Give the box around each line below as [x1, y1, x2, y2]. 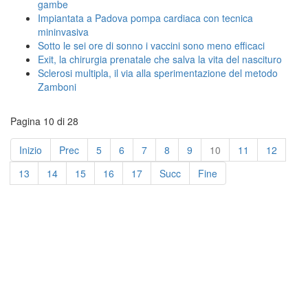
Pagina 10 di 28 [10, 113, 78, 128]
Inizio [19, 142, 42, 157]
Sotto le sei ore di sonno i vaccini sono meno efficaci [38, 38, 265, 52]
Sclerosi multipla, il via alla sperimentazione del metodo [38, 65, 278, 80]
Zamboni [38, 79, 76, 93]
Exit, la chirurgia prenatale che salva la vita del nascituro [38, 52, 282, 66]
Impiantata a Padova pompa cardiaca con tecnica [38, 10, 253, 25]
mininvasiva [38, 24, 89, 38]
